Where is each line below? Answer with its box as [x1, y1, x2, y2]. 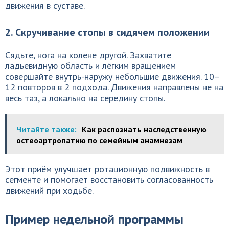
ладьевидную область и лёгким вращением [5, 60, 176, 72]
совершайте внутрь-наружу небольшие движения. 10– [5, 71, 220, 82]
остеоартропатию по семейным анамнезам [16, 135, 182, 145]
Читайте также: [16, 124, 77, 134]
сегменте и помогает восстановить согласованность [5, 174, 213, 186]
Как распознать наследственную [82, 124, 207, 134]
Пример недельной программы [5, 211, 184, 227]
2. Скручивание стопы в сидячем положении [5, 26, 210, 39]
